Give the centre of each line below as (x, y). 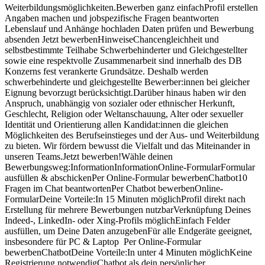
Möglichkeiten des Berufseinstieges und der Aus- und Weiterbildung (132, 135)
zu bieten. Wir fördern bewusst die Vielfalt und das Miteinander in (127, 146)
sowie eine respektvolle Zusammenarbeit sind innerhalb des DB (123, 60)
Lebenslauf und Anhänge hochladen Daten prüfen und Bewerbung (129, 28)
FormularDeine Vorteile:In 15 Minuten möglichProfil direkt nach (125, 199)
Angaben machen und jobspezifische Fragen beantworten (112, 18)
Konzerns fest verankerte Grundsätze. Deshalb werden (106, 71)
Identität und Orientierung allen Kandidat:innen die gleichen (117, 124)
